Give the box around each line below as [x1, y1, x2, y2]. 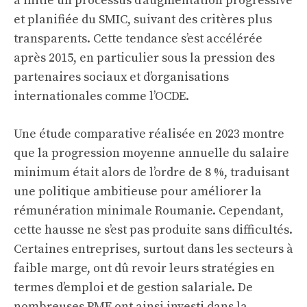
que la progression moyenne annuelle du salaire [14, 145, 289, 161]
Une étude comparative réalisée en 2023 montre [14, 126, 284, 142]
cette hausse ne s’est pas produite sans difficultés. [14, 222, 293, 238]
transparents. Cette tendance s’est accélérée [14, 31, 262, 47]
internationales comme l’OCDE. [14, 88, 189, 104]
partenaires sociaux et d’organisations [14, 69, 229, 85]
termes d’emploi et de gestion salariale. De [14, 280, 253, 295]
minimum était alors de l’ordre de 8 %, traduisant [14, 164, 289, 180]
